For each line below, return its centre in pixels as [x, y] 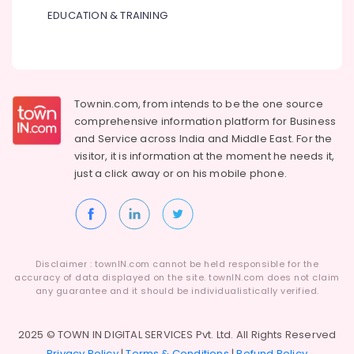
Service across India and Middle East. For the [215, 139]
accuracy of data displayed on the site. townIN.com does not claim [177, 277]
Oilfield [29, 226]
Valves [29, 139]
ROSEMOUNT [41, 60]
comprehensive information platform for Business [205, 121]
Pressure [32, 76]
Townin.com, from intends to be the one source [199, 104]
